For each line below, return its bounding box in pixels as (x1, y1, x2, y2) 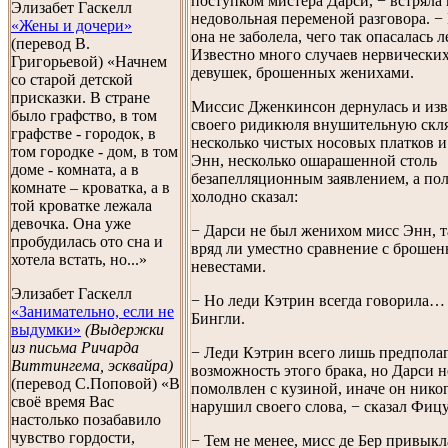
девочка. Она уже (11, 215, 131, 232)
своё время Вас (11, 393, 114, 410)
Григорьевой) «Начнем (11, 53, 167, 70)
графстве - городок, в (11, 125, 156, 142)
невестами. (191, 257, 266, 275)
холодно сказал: (191, 187, 298, 205)
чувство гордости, (11, 429, 135, 446)
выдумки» (11, 321, 81, 338)
